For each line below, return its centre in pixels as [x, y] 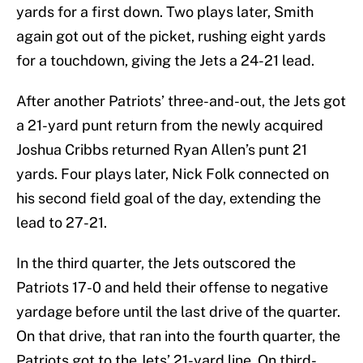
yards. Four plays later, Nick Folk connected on [173, 174]
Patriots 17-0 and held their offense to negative [172, 288]
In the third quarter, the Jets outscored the [156, 263]
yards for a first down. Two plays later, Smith [165, 12]
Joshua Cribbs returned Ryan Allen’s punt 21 [162, 150]
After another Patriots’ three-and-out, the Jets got [181, 101]
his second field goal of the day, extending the [169, 199]
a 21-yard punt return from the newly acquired [170, 126]
